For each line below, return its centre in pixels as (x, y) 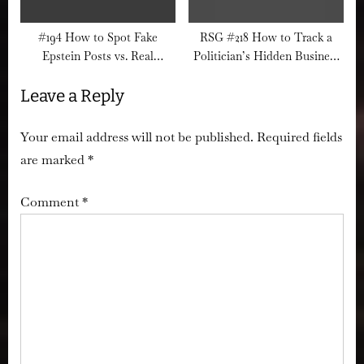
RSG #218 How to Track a (266, 37)
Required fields (299, 136)
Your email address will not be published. (137, 136)
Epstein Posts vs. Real (98, 56)
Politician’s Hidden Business (266, 56)
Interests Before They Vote (266, 74)
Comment (51, 201)
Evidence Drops (98, 74)
